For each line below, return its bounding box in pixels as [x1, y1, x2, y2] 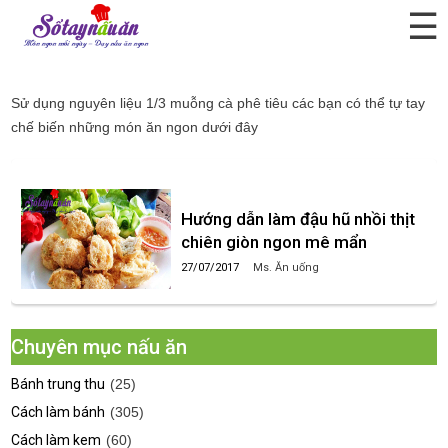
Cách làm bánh [11, 404, 106, 420]
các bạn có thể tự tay [288, 95, 426, 111]
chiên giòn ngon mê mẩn [181, 232, 368, 252]
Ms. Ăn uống [253, 261, 320, 274]
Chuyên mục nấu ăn [11, 335, 188, 359]
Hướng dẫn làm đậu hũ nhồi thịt [181, 209, 416, 229]
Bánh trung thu [11, 376, 106, 392]
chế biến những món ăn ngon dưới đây [11, 119, 259, 135]
